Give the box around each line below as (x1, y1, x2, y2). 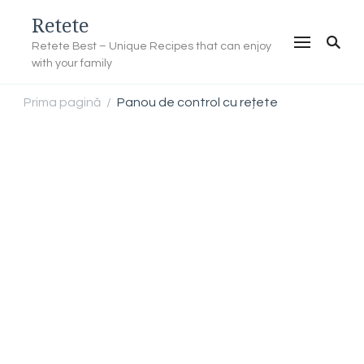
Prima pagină (24, 95, 101, 109)
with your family (32, 57, 112, 69)
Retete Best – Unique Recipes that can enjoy (32, 40, 271, 52)
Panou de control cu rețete (117, 96, 278, 109)
